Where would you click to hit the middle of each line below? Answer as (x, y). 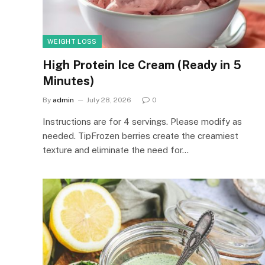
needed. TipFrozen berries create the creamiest (140, 135)
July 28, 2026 (109, 100)
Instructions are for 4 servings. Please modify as (142, 121)
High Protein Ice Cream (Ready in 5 (142, 65)
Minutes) (68, 81)
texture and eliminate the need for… (116, 150)
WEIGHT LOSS (72, 41)
